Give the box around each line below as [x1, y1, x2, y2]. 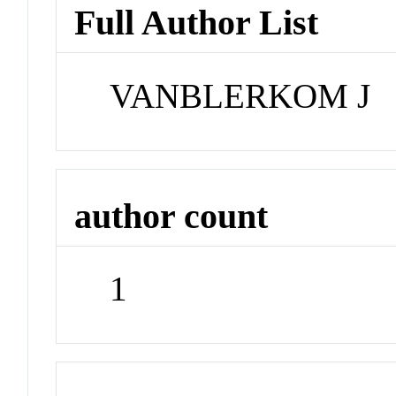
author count [74, 195, 269, 236]
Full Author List [74, 3, 319, 43]
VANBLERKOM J [110, 77, 371, 116]
